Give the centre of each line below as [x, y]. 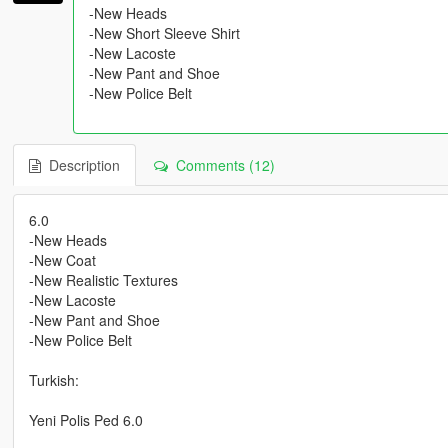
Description [80, 165]
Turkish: [53, 380]
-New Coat [62, 260]
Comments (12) [221, 165]
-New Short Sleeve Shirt [164, 33]
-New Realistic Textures [103, 280]
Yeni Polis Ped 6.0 [85, 420]
